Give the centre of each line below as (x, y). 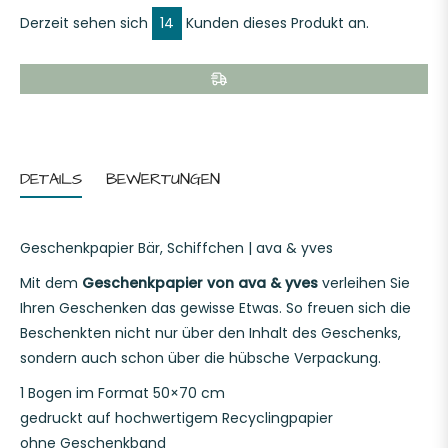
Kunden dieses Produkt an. (277, 23)
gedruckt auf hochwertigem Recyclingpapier (176, 418)
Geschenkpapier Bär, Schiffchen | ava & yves (176, 248)
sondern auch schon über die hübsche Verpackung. (200, 358)
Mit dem (51, 283)
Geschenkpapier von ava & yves (200, 283)
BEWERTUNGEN (166, 179)
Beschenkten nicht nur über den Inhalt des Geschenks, (210, 333)
